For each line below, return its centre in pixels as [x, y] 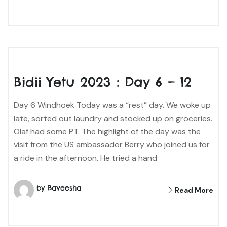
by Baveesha [59, 188]
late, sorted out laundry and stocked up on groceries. [113, 118]
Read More [193, 190]
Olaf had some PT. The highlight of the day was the [107, 131]
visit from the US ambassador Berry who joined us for [112, 144]
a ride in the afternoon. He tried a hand [85, 158]
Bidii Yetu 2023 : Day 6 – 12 [103, 82]
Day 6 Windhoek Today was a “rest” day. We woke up [112, 105]
